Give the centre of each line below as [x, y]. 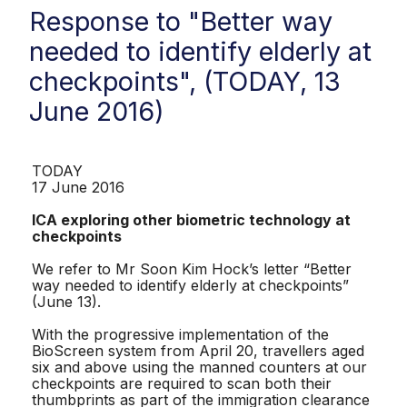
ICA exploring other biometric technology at [191, 219]
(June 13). [66, 301]
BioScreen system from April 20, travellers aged [198, 350]
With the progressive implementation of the [180, 334]
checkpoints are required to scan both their [182, 383]
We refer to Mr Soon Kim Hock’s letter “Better [192, 268]
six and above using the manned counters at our [199, 367]
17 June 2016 [78, 187]
